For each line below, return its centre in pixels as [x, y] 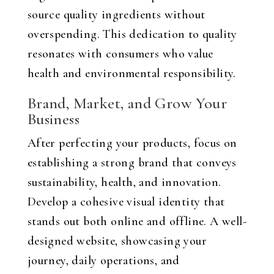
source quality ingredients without [116, 15]
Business [53, 119]
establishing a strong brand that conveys [132, 163]
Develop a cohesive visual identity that [126, 202]
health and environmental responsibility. [131, 73]
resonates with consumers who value [120, 54]
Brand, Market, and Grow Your [127, 103]
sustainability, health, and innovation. [124, 182]
